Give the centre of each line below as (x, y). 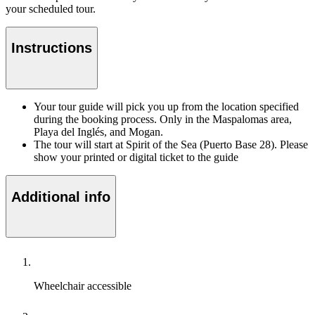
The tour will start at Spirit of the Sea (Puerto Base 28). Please (171, 145)
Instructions (52, 48)
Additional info (61, 197)
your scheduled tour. (51, 8)
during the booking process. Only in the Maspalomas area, (163, 120)
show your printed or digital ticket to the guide (136, 157)
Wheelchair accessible (83, 286)
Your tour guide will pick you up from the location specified (166, 107)
